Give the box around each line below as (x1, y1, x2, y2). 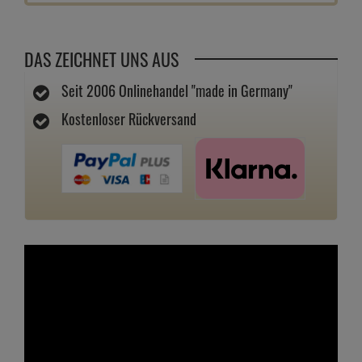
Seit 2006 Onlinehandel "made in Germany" (61, 79, 293, 101)
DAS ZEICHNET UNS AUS (24, 45, 179, 72)
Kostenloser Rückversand (61, 107, 196, 129)
